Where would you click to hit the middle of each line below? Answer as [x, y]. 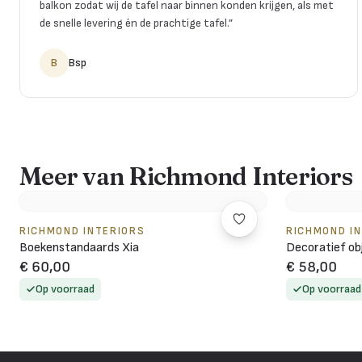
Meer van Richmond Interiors [186, 176]
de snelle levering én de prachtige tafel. [134, 23]
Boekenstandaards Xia [79, 247]
